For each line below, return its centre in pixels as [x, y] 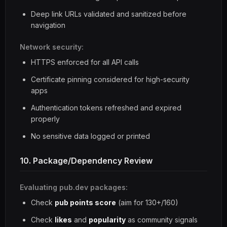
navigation [48, 25]
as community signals [162, 220]
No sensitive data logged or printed [90, 136]
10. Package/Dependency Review [86, 161]
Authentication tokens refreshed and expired [106, 108]
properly [45, 119]
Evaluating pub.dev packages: [74, 187]
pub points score [85, 202]
